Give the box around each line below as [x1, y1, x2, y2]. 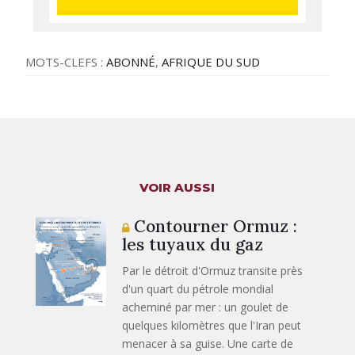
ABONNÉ [106, 53, 156, 70]
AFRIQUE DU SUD [162, 53, 261, 70]
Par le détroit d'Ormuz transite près [122, 262, 303, 278]
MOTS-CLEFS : [25, 53, 107, 70]
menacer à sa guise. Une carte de [122, 335, 294, 351]
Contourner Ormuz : [129, 215, 298, 237]
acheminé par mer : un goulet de [122, 299, 289, 315]
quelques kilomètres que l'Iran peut [122, 317, 302, 333]
